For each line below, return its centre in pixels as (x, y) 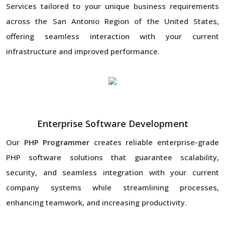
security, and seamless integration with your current (113, 173)
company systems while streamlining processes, (113, 188)
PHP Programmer (57, 142)
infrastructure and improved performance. (83, 51)
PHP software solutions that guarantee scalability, (113, 157)
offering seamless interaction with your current (113, 36)
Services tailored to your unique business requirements (113, 6)
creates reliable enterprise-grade (154, 142)
